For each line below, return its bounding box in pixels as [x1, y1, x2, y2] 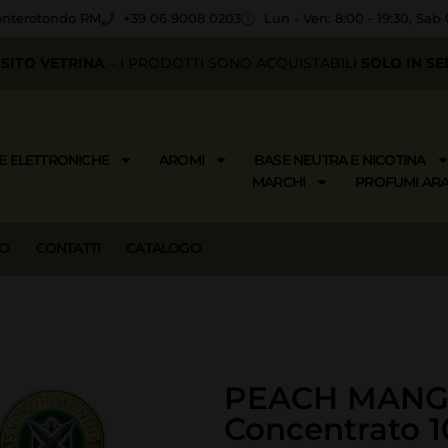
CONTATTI [35, 239, 101, 258]
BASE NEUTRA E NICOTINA [254, 150, 426, 169]
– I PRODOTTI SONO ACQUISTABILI [105, 54, 362, 73]
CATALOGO [126, 239, 201, 258]
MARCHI [252, 172, 306, 191]
